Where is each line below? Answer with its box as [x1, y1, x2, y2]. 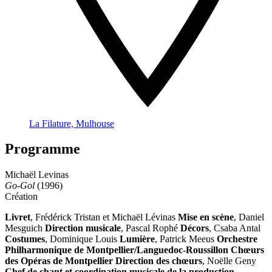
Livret [5, 212, 30, 223]
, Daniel [234, 212, 264, 223]
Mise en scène [178, 212, 234, 223]
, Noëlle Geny [202, 256, 256, 267]
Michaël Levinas [5, 169, 69, 180]
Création [5, 191, 38, 202]
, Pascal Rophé [121, 223, 180, 234]
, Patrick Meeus [155, 234, 217, 245]
